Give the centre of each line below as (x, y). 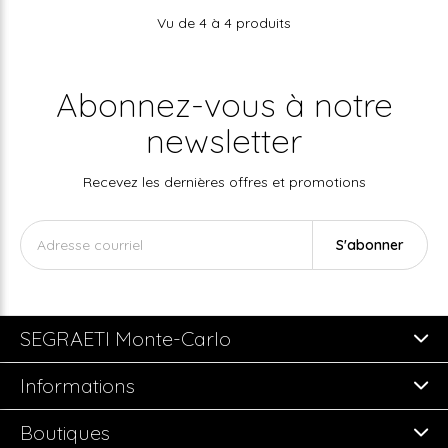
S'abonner (369, 245)
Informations (77, 386)
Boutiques (65, 433)
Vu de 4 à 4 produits (224, 23)
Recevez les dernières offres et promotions (224, 182)
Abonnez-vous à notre (224, 105)
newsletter (224, 141)
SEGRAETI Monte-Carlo (125, 339)
